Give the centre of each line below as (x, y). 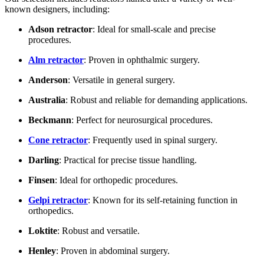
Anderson (48, 80)
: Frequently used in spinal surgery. (153, 140)
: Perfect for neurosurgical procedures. (142, 120)
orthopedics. (51, 210)
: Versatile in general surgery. (121, 80)
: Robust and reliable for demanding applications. (156, 100)
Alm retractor (56, 60)
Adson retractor (60, 29)
